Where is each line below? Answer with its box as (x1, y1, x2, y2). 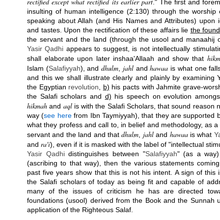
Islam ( (27, 64, 49, 72)
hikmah (27, 101, 47, 110)
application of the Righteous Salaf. (27, 206, 133, 214)
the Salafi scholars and (27, 92, 105, 100)
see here (44, 111, 72, 119)
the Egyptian (27, 83, 69, 91)
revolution (68, 83, 99, 91)
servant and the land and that (27, 131, 122, 138)
